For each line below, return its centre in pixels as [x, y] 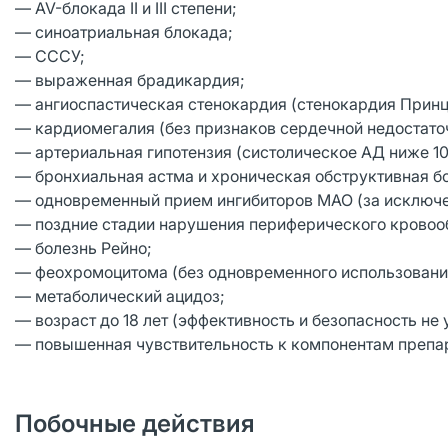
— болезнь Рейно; [83, 248]
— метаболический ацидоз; [120, 296]
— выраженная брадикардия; [130, 80]
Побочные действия [135, 423]
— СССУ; [50, 56]
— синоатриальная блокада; [124, 32]
